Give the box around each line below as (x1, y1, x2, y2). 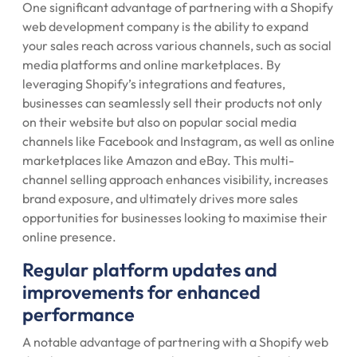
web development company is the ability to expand (22, 18, 308, 34)
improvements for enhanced (22, 280, 261, 304)
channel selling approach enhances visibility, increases (22, 171, 328, 187)
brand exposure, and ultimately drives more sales (22, 190, 298, 206)
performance (22, 303, 135, 326)
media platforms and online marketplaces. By (22, 57, 280, 73)
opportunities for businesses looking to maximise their (22, 210, 328, 226)
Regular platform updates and (22, 258, 277, 281)
